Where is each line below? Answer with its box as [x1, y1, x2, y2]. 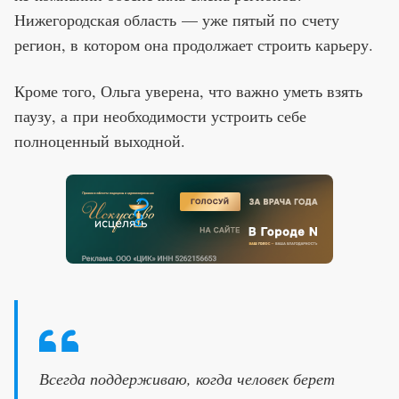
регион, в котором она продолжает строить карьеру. [14, 33, 373, 55]
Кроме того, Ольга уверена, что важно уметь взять [14, 79, 362, 102]
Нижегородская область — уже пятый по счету [14, 8, 339, 30]
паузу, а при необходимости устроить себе [14, 104, 306, 126]
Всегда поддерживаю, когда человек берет [39, 367, 335, 389]
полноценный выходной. [14, 129, 185, 151]
